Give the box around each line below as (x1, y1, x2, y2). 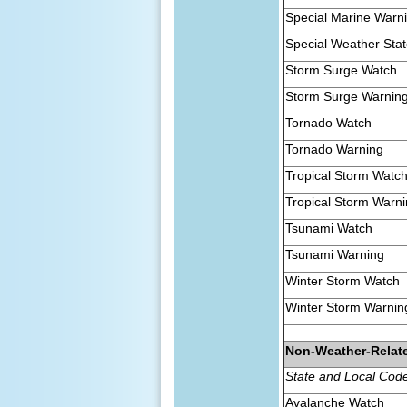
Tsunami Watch (285, 220, 373, 235)
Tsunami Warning (285, 246, 385, 262)
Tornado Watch (285, 114, 372, 130)
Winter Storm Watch (285, 273, 401, 288)
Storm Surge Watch (285, 62, 398, 77)
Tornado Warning (285, 141, 384, 156)
